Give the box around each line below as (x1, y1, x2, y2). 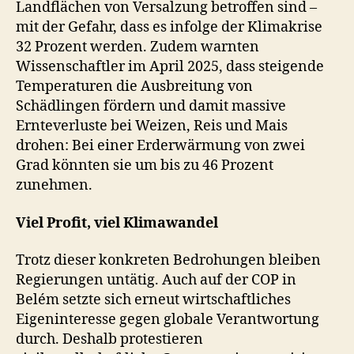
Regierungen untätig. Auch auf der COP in (16, 271, 296, 290)
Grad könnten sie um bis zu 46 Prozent (16, 156, 273, 175)
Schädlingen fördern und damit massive (16, 97, 286, 116)
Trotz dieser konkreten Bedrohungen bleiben (16, 251, 321, 270)
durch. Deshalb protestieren (16, 330, 203, 349)
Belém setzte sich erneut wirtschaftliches (16, 291, 291, 310)
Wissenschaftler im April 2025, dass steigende (16, 58, 324, 77)
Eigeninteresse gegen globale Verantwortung (16, 311, 319, 330)
